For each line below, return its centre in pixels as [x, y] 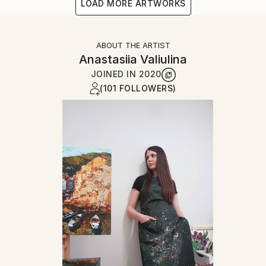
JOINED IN [115, 74]
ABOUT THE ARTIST [133, 45]
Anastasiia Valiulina [133, 59]
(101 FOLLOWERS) [138, 88]
